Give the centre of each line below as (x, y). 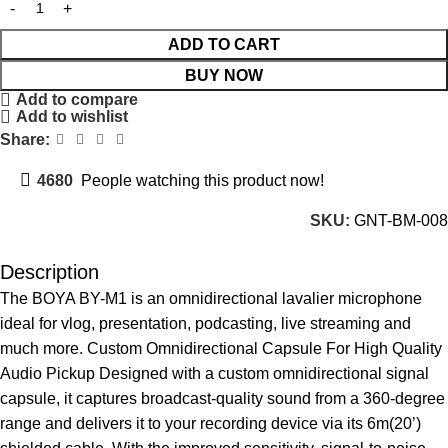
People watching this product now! (202, 180)
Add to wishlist (72, 117)
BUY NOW (224, 76)
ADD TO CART (224, 45)
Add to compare (77, 100)
